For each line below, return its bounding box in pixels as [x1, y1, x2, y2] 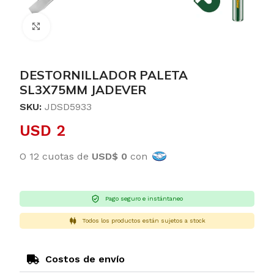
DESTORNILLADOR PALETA [20, 67, 188, 83]
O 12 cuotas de [20, 150, 92, 162]
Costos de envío [45, 253, 125, 265]
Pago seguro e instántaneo [105, 195, 183, 202]
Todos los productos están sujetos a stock [82, 217, 206, 224]
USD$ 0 [92, 150, 127, 162]
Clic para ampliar [50, 21, 124, 32]
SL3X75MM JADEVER [20, 82, 146, 97]
